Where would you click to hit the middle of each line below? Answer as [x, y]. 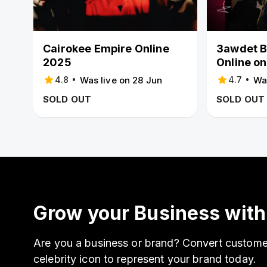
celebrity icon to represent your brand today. [145, 259]
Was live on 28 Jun [121, 80]
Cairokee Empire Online [106, 49]
